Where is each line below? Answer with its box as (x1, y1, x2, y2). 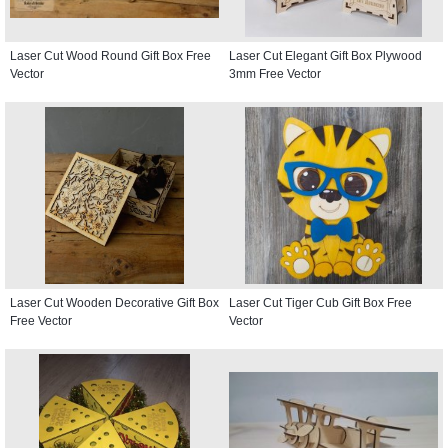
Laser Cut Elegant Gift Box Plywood (229, 48, 422, 63)
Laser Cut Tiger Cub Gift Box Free (229, 295, 412, 310)
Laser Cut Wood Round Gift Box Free (10, 48, 211, 63)
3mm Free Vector (229, 66, 321, 81)
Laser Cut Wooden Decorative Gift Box (10, 295, 219, 310)
